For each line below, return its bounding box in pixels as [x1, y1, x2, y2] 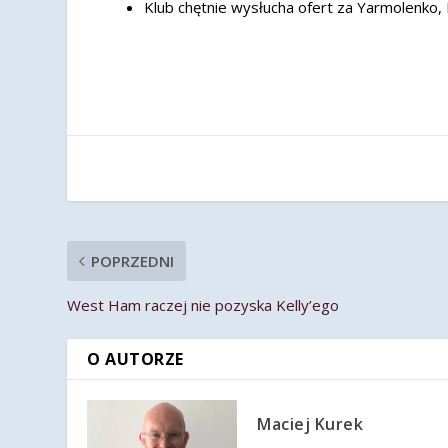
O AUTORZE [87, 347, 184, 370]
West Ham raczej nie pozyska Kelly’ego [67, 294, 340, 315]
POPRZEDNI [91, 250, 175, 271]
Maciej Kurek [257, 412, 364, 435]
